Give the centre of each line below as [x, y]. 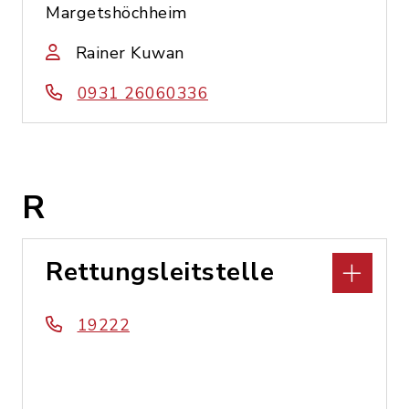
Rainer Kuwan [130, 53]
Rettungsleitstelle [160, 272]
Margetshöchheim [116, 13]
